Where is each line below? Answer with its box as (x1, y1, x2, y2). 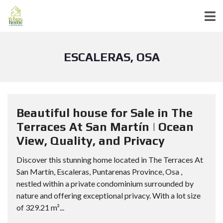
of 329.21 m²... (16, 203, 64, 212)
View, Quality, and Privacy (16, 134, 165, 147)
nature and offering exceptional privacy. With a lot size (16, 191, 201, 200)
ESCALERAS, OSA (63, 50, 160, 64)
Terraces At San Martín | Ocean (16, 120, 194, 133)
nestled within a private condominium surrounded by (16, 179, 194, 188)
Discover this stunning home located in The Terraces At (16, 155, 203, 164)
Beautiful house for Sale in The (16, 106, 193, 119)
